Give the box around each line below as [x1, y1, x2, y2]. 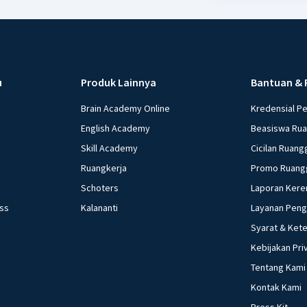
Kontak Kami [250, 280, 302, 293]
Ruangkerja [81, 161, 127, 174]
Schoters [81, 181, 119, 194]
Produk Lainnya [81, 75, 157, 89]
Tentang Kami [250, 260, 306, 273]
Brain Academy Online [81, 101, 171, 114]
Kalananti [81, 201, 119, 214]
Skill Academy [81, 141, 138, 154]
